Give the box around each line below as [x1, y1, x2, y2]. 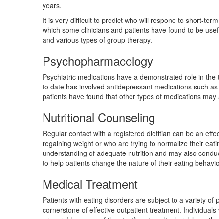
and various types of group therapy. [43, 35, 152, 44]
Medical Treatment [43, 175, 138, 192]
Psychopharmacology [43, 52, 153, 69]
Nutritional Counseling [43, 109, 155, 126]
